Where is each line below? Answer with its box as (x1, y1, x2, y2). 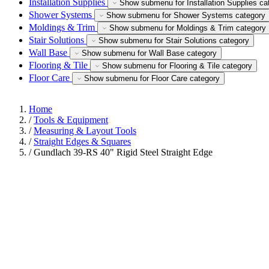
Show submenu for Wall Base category (82, 49, 217, 58)
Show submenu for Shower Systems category (106, 11, 265, 20)
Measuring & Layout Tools (34, 125, 136, 136)
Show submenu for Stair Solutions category (98, 36, 249, 45)
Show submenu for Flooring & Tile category (102, 61, 252, 70)
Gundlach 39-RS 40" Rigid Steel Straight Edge (34, 147, 213, 157)
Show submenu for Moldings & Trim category (109, 23, 266, 32)
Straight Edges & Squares (34, 136, 131, 147)
